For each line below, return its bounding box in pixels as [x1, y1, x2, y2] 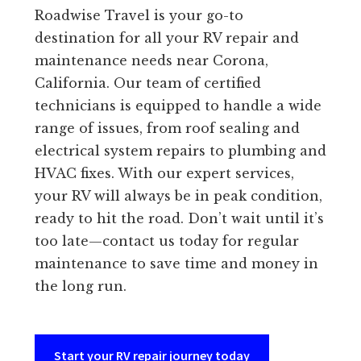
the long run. [34, 278, 127, 295]
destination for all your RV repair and [34, 30, 299, 47]
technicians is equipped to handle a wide [34, 98, 322, 114]
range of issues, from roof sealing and [34, 120, 300, 137]
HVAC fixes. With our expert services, [34, 165, 294, 182]
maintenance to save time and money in [34, 255, 318, 272]
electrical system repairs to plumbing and [34, 143, 326, 160]
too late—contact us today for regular [34, 233, 299, 250]
